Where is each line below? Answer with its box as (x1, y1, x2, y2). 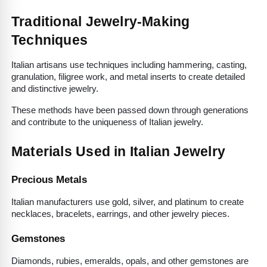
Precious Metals (11, 173, 87, 185)
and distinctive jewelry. (11, 84, 98, 94)
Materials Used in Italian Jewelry (11, 144, 225, 160)
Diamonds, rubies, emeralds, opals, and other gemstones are (11, 256, 249, 266)
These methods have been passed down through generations (11, 105, 249, 116)
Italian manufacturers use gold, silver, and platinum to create (11, 197, 244, 207)
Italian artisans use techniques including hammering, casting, (11, 60, 247, 70)
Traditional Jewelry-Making (11, 14, 190, 30)
